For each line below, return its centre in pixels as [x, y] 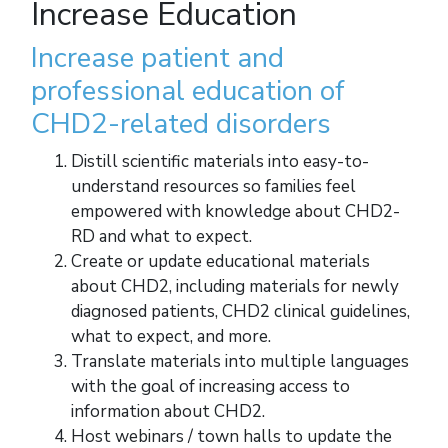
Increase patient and [157, 58]
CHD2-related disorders [181, 124]
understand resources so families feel [213, 187]
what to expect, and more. [171, 337]
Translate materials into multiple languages [240, 362]
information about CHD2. [168, 412]
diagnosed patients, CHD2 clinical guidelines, [240, 312]
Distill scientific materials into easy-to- [220, 162]
